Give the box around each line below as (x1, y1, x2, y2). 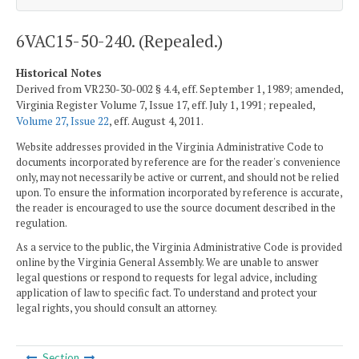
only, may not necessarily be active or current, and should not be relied (16, 171, 339, 185)
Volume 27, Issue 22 (16, 113, 109, 128)
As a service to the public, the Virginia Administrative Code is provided (16, 240, 342, 254)
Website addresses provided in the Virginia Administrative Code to (16, 140, 324, 155)
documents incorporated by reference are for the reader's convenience (16, 155, 341, 170)
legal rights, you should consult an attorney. (16, 301, 217, 315)
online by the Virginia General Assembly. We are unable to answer (16, 255, 319, 269)
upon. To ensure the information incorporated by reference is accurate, (16, 186, 342, 200)
